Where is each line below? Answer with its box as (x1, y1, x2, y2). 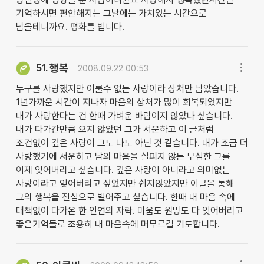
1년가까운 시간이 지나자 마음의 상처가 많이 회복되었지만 (15, 97, 232, 108)
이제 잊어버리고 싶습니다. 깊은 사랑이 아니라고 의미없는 (15, 164, 230, 176)
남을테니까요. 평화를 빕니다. (15, 21, 124, 33)
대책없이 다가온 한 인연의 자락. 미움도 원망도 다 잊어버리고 (15, 205, 243, 217)
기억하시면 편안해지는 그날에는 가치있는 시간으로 (15, 8, 207, 19)
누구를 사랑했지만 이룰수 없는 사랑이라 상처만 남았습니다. (15, 83, 239, 95)
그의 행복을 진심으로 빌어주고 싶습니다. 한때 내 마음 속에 (15, 192, 235, 203)
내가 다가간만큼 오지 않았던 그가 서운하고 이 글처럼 (15, 124, 214, 136)
